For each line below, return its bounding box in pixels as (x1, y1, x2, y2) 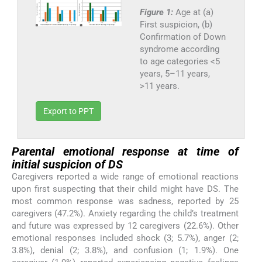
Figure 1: (139, 7, 175, 18)
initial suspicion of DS (12, 157, 123, 172)
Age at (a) (175, 7, 213, 18)
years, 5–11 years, (139, 68, 210, 80)
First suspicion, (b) (139, 19, 212, 30)
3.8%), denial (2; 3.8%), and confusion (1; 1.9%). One (12, 245, 239, 256)
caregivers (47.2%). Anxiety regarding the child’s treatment (12, 208, 239, 219)
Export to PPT (43, 106, 94, 116)
